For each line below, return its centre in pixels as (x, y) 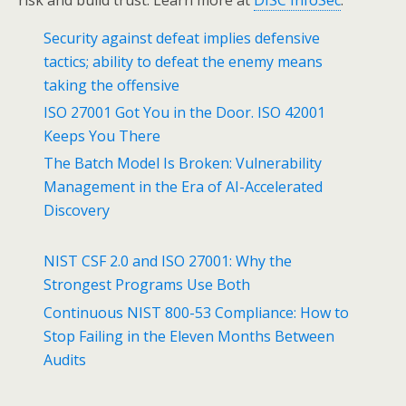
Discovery (77, 211)
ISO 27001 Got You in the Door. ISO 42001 (185, 113)
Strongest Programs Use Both (147, 285)
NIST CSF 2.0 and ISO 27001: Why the (168, 261)
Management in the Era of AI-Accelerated (184, 187)
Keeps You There (102, 136)
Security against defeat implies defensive (182, 38)
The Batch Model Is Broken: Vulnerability (183, 164)
